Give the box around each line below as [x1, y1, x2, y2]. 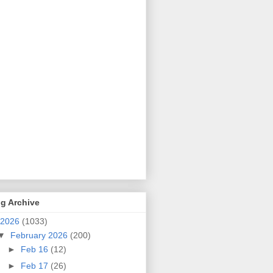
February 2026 [10, 230, 70, 241]
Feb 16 [20, 244, 51, 255]
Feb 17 [20, 260, 51, 271]
